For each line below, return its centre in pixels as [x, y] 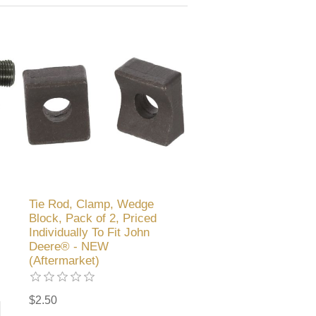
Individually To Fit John [90, 233]
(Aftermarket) [65, 261]
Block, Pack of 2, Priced [93, 219]
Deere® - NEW [69, 247]
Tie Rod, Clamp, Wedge [92, 205]
